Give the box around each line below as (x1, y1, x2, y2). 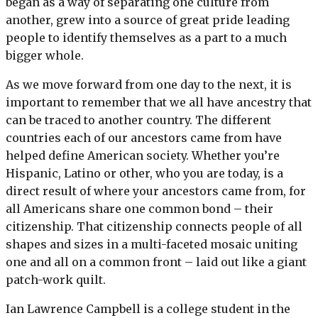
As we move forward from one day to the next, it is (6, 77, 292, 92)
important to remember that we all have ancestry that (6, 94, 312, 109)
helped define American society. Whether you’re (6, 148, 280, 163)
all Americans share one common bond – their (6, 201, 273, 216)
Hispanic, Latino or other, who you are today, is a (6, 165, 283, 180)
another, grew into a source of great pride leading (6, 12, 290, 27)
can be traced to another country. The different (6, 112, 271, 127)
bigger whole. (6, 48, 84, 62)
